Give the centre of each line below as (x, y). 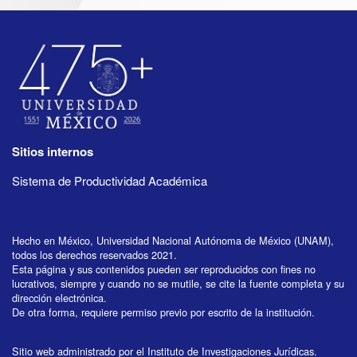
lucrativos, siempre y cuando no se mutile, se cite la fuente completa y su (178, 283)
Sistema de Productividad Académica (110, 180)
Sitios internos (53, 151)
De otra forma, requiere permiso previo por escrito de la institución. (163, 312)
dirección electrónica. (59, 297)
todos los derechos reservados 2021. (94, 254)
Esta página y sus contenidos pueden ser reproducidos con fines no (164, 269)
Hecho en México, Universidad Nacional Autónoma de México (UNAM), (173, 240)
